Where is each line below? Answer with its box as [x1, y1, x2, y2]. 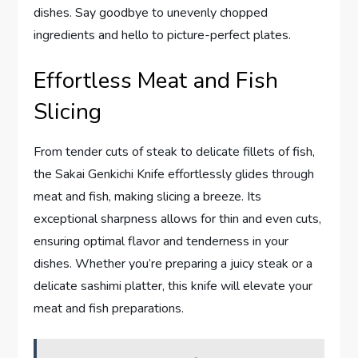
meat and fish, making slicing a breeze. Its [34, 187, 262, 205]
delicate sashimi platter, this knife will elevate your [34, 276, 313, 295]
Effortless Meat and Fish [34, 65, 279, 96]
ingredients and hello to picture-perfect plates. [34, 26, 292, 44]
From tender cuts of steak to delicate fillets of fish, [34, 142, 316, 161]
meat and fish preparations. [34, 299, 185, 317]
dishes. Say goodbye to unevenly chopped [34, 3, 268, 22]
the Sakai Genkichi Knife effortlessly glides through [34, 165, 315, 183]
